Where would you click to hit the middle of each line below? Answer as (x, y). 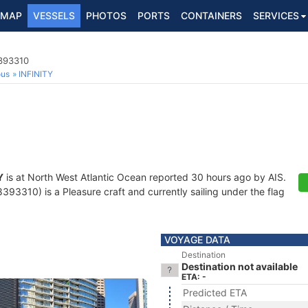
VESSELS (54, 15)
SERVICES (276, 15)
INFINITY (36, 74)
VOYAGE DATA (197, 240)
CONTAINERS (211, 15)
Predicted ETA (215, 293)
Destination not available (240, 266)
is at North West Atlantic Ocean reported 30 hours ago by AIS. (145, 177)
